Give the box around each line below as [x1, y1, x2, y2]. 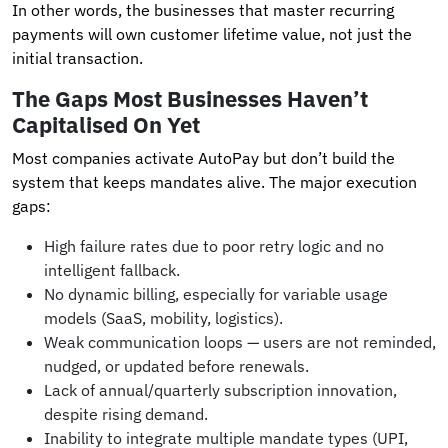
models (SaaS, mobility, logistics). [44, 307, 283, 328]
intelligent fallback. [44, 259, 180, 280]
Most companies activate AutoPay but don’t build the [12, 147, 395, 168]
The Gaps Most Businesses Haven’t [12, 84, 368, 113]
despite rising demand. [44, 403, 208, 424]
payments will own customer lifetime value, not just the [12, 23, 412, 44]
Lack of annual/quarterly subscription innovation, [44, 379, 397, 400]
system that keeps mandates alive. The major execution [12, 171, 417, 192]
